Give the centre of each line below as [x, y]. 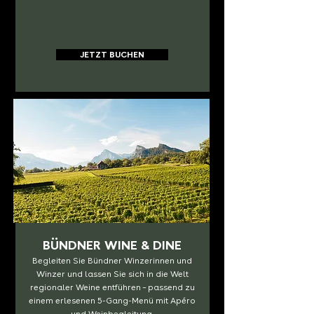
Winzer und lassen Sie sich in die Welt [112, 274]
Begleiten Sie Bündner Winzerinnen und [112, 261]
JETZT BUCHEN [112, 55]
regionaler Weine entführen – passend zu [112, 287]
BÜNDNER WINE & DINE [112, 245]
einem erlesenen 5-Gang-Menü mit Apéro [112, 301]
